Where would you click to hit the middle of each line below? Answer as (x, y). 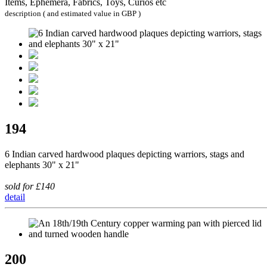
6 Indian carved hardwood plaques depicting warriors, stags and (125, 154)
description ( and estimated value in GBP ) (73, 13)
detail (15, 197)
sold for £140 (30, 186)
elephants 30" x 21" (42, 164)
